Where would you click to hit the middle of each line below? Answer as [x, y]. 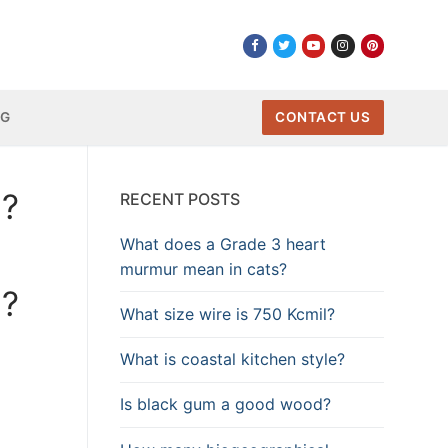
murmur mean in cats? [203, 268]
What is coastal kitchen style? [232, 359]
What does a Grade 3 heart [223, 243]
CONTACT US [323, 117]
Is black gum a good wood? [225, 404]
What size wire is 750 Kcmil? [227, 314]
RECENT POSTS [180, 198]
